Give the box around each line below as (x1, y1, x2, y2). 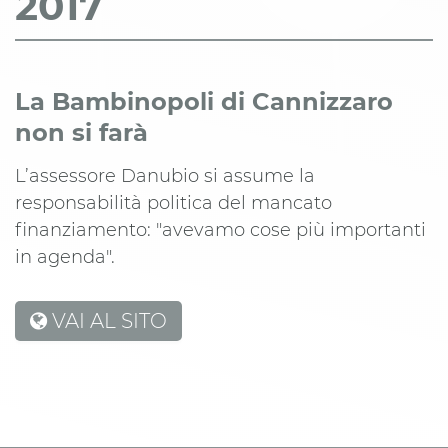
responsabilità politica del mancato (15, 192, 332, 214)
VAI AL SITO (47, 309, 167, 333)
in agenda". (15, 246, 115, 268)
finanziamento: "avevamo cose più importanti (15, 219, 426, 241)
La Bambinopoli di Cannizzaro (15, 87, 393, 116)
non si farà (15, 118, 148, 147)
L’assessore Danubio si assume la (15, 165, 315, 187)
